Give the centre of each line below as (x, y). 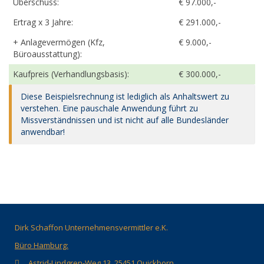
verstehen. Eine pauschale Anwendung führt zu (109, 108)
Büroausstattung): (47, 54)
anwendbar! (43, 131)
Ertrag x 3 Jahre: (43, 22)
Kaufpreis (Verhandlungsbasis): (71, 74)
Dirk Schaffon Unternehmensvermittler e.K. (91, 227)
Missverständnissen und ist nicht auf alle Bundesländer (125, 120)
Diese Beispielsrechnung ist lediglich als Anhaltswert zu (125, 96)
